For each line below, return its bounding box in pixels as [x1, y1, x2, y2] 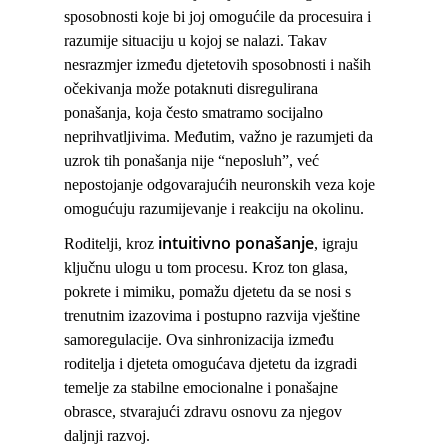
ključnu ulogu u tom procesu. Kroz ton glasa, [64, 259, 348, 277]
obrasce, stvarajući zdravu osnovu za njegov [64, 403, 342, 421]
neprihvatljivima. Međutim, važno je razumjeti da [64, 128, 373, 146]
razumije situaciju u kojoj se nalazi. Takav [64, 32, 327, 50]
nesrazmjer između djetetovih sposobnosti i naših [64, 56, 371, 74]
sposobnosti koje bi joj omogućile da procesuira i [64, 8, 371, 26]
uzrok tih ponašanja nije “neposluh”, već [64, 152, 319, 170]
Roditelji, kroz [64, 235, 158, 253]
